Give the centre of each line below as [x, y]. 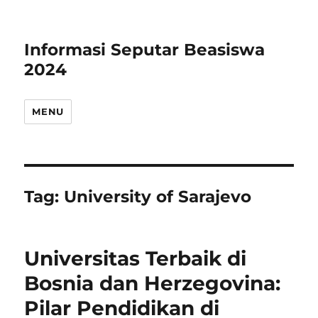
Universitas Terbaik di [136, 258]
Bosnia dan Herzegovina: [153, 283]
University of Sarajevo [158, 197]
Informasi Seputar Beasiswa [145, 50]
